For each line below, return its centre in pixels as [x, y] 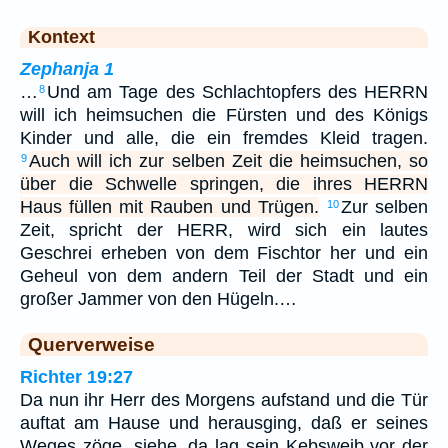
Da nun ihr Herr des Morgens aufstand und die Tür [224, 400]
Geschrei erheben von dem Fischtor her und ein [224, 253]
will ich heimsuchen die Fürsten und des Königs [224, 115]
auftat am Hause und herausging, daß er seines [224, 423]
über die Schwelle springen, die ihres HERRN [224, 184]
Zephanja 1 [67, 69]
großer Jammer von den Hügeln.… [158, 299]
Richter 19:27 [76, 377]
